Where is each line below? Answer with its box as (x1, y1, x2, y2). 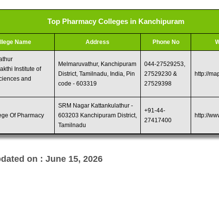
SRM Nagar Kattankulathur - (58, 102, 133, 109)
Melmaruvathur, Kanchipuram (58, 61, 137, 67)
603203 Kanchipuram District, (58, 112, 137, 119)
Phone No (152, 39, 179, 45)
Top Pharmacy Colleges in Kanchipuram (47, 17, 185, 25)
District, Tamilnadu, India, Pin (58, 70, 135, 77)
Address (86, 39, 110, 45)
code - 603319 (58, 80, 97, 87)
